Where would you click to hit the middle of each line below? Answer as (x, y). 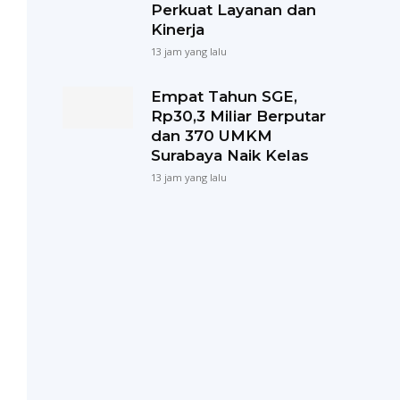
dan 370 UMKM (211, 135)
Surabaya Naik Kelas (229, 155)
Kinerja (177, 29)
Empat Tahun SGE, (224, 96)
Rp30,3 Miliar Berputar (238, 116)
